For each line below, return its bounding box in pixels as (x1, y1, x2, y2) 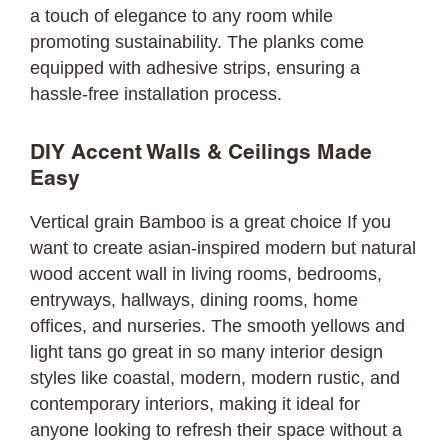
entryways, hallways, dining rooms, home (30, 290, 359, 310)
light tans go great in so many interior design (30, 342, 384, 362)
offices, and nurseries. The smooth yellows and (30, 316, 406, 336)
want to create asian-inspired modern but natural (30, 238, 417, 258)
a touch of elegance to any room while (30, 6, 334, 26)
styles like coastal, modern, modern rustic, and (30, 368, 401, 388)
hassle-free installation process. (30, 84, 283, 104)
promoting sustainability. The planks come (30, 32, 365, 52)
